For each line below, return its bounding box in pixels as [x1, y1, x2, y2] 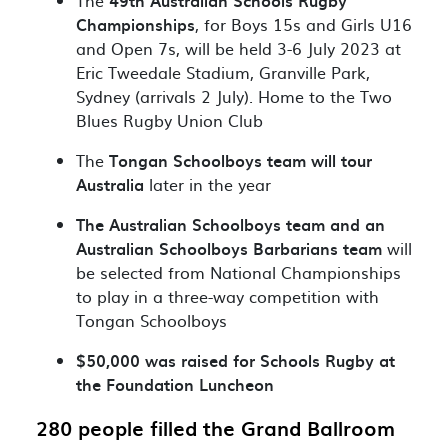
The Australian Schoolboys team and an [76, 212, 385, 236]
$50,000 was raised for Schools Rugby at [76, 348, 395, 372]
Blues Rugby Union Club [76, 108, 263, 132]
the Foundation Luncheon [76, 372, 274, 396]
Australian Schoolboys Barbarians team [76, 236, 382, 260]
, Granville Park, [250, 60, 370, 84]
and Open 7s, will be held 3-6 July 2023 [76, 36, 380, 60]
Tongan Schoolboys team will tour [109, 148, 372, 172]
